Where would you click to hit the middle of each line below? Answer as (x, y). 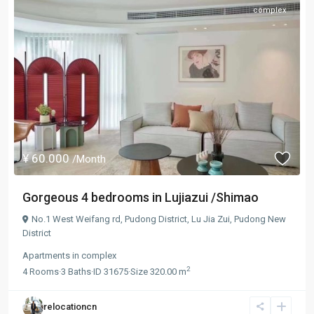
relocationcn (70, 306)
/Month (89, 159)
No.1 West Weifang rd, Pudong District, (111, 219)
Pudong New (260, 219)
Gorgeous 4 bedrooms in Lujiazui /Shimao (141, 197)
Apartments (46, 255)
